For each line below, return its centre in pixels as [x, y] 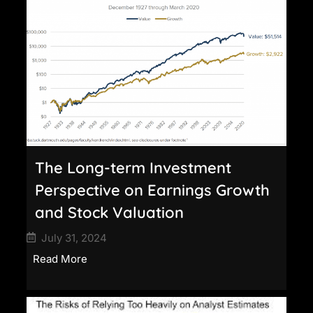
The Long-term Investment [133, 167]
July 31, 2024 [74, 238]
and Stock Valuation [109, 212]
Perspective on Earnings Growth [152, 190]
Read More [60, 259]
